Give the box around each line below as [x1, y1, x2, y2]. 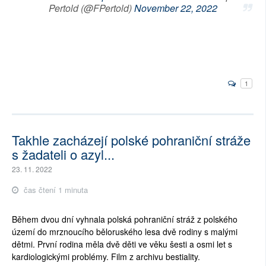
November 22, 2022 [134, 1, 217, 15]
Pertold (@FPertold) [48, 1, 134, 15]
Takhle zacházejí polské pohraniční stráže [12, 131, 251, 150]
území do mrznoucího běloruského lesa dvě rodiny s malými [12, 226, 237, 238]
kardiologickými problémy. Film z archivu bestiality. [12, 251, 200, 263]
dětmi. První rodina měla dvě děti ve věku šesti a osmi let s [12, 238, 232, 251]
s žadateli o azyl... [12, 145, 115, 164]
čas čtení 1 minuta [21, 184, 88, 196]
